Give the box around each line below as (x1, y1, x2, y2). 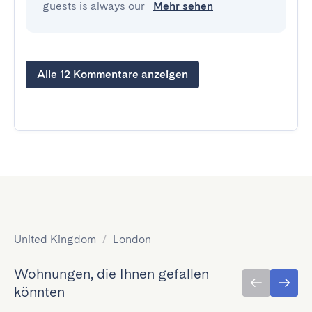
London (113, 233, 151, 246)
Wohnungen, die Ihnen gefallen (14, 265, 209, 282)
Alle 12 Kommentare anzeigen (37, 68, 188, 81)
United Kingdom (14, 233, 96, 246)
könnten (14, 283, 65, 300)
